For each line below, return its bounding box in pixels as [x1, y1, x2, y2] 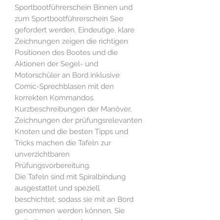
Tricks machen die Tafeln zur [15, 138, 111, 148]
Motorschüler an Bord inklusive [15, 71, 120, 80]
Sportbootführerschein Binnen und [15, 3, 133, 12]
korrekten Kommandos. [15, 93, 95, 103]
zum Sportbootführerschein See [15, 14, 123, 24]
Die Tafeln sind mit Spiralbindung [15, 172, 126, 182]
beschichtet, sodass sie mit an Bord [15, 195, 134, 204]
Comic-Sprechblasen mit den [15, 82, 114, 91]
